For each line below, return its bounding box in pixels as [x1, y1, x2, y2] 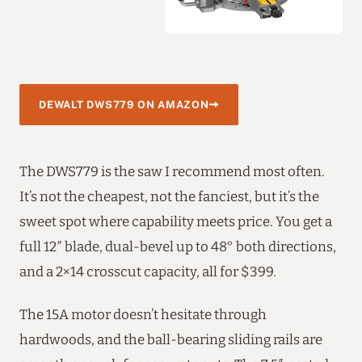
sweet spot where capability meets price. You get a [19, 213, 332, 229]
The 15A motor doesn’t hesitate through [19, 305, 267, 322]
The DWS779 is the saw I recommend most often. [19, 162, 325, 179]
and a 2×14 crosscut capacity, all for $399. [19, 263, 276, 280]
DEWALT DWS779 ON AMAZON [39, 98, 209, 111]
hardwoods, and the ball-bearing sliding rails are [19, 330, 322, 347]
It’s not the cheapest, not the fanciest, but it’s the [19, 187, 319, 204]
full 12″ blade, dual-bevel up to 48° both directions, [19, 238, 336, 255]
